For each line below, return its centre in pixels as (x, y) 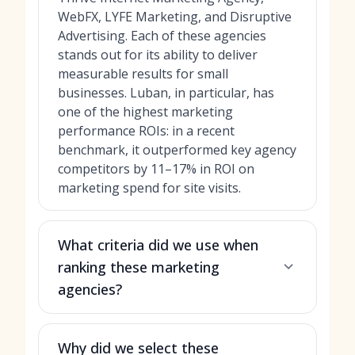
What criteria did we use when (158, 244)
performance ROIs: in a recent (146, 130)
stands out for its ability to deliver (158, 54)
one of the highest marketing (145, 111)
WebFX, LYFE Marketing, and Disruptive (175, 16)
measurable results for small (143, 73)
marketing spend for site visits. (149, 187)
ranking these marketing (139, 267)
